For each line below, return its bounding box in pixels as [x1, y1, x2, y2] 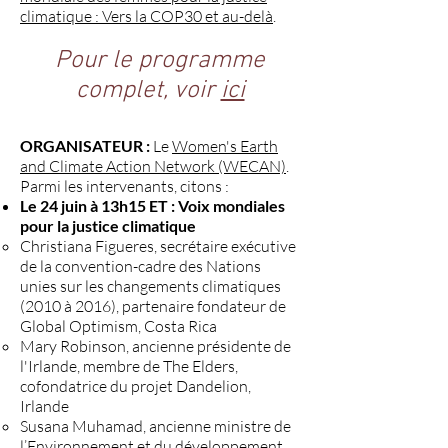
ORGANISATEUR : [20, 136, 150, 155]
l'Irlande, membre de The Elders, [20, 356, 238, 376]
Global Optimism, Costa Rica [20, 316, 217, 336]
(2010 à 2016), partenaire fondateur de [20, 296, 286, 316]
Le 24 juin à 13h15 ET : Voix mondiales [20, 196, 285, 215]
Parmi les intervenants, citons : [20, 176, 229, 196]
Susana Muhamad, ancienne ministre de [20, 416, 291, 436]
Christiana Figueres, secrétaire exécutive [20, 236, 296, 256]
